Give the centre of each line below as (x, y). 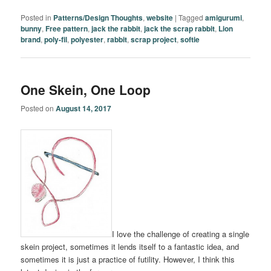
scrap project (154, 40)
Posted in (36, 18)
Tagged (191, 18)
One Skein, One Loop (86, 89)
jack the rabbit (116, 29)
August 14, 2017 (84, 108)
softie (190, 40)
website (160, 18)
